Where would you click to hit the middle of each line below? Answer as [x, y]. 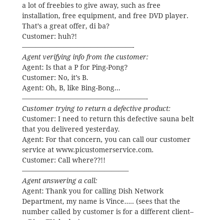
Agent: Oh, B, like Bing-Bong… [71, 88]
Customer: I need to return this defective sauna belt [108, 119]
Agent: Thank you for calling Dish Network [93, 191]
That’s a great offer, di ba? [66, 26]
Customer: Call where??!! [64, 160]
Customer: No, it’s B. [55, 77]
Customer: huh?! [49, 36]
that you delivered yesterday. [71, 129]
